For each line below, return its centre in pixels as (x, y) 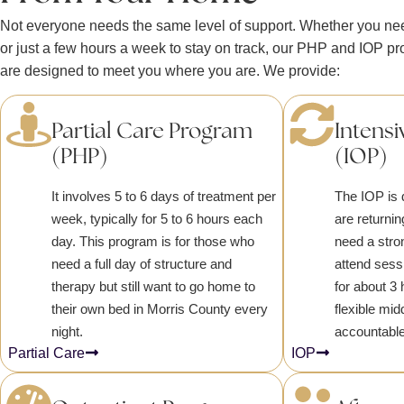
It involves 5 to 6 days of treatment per (164, 196)
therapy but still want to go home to (154, 286)
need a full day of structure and (142, 263)
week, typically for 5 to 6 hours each (157, 218)
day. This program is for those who (153, 241)
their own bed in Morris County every (160, 308)
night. (68, 331)
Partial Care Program (152, 132)
